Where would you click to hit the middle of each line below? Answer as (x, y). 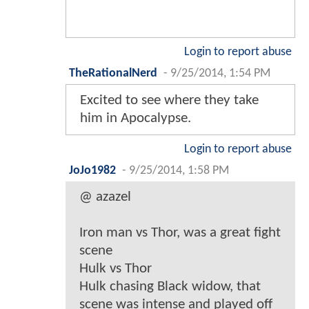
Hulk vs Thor (116, 269)
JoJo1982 (92, 171)
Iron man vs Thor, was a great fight (180, 233)
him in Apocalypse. (136, 119)
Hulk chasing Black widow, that (170, 287)
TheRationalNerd (113, 74)
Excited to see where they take (169, 101)
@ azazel (105, 197)
